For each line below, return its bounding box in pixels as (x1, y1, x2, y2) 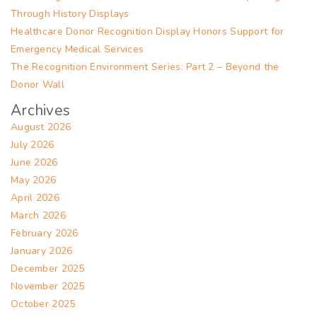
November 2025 (11, 279, 85, 293)
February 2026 (11, 226, 79, 240)
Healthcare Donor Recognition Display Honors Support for (11, 24, 284, 38)
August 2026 (11, 120, 71, 134)
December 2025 (11, 261, 85, 275)
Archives (11, 100, 71, 120)
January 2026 (11, 243, 73, 258)
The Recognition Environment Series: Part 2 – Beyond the (11, 59, 279, 74)
